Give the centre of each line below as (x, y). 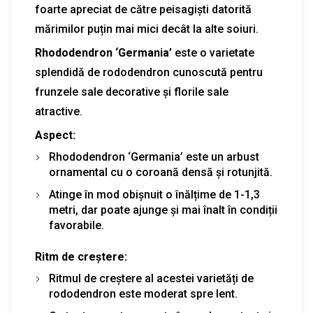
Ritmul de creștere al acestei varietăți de (151, 279)
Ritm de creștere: (81, 257)
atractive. (59, 112)
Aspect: (55, 136)
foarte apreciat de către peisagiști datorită (143, 10)
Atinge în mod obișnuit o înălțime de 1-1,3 (154, 195)
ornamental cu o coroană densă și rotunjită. (161, 173)
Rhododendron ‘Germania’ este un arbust (154, 157)
